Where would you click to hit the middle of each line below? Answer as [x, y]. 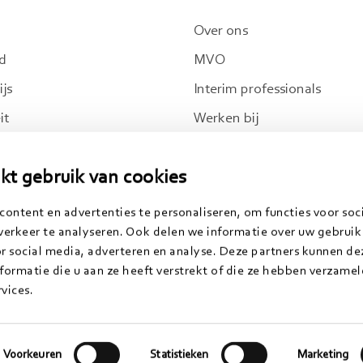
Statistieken [179, 355]
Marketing [323, 355]
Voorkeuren [32, 355]
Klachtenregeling [236, 332]
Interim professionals [257, 90]
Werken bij [226, 119]
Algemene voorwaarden [116, 332]
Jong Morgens [237, 148]
